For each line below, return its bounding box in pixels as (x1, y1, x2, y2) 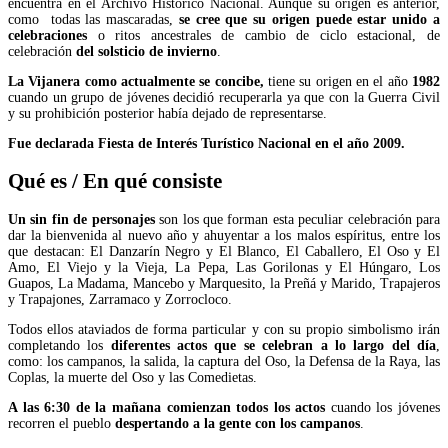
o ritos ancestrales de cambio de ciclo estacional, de (87, 27, 440, 43)
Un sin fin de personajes (8, 211, 155, 227)
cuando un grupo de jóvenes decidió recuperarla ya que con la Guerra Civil (8, 89, 440, 105)
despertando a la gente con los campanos (115, 415, 360, 431)
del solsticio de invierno (76, 43, 217, 59)
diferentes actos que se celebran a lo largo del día (110, 337, 437, 353)
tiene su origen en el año (263, 73, 413, 89)
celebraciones (8, 27, 87, 43)
